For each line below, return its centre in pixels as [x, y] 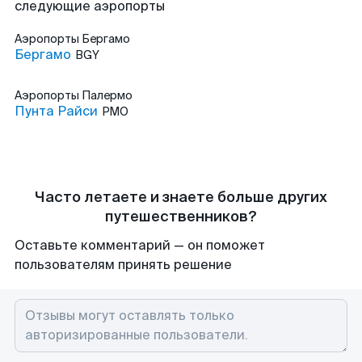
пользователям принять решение [123, 265]
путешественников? [181, 217]
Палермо [107, 95]
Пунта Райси [56, 111]
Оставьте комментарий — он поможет [140, 245]
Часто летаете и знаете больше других [181, 197]
